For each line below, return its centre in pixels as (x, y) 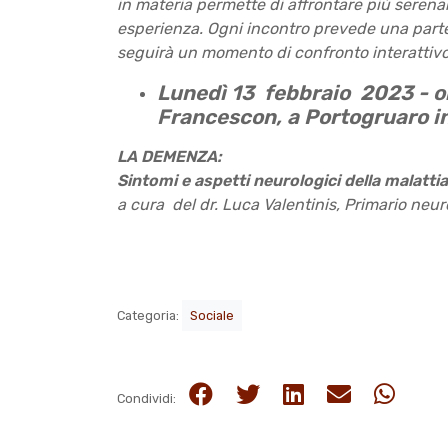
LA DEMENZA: (169, 157)
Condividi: (148, 399)
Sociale (212, 316)
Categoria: (149, 316)
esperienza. (162, 29)
